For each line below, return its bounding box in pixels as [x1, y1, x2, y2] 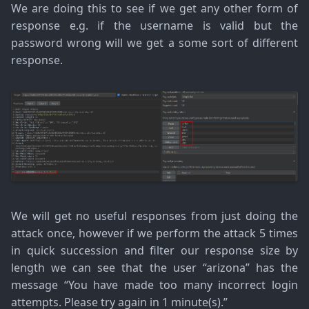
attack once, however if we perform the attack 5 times [11, 226, 298, 241]
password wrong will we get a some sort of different [11, 34, 298, 50]
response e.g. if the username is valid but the [11, 17, 298, 33]
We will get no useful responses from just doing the [11, 208, 298, 224]
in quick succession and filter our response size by [11, 243, 298, 259]
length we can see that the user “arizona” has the [11, 260, 298, 276]
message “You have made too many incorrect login [11, 277, 298, 293]
